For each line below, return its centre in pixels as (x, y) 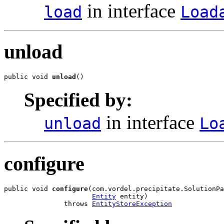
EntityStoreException (132, 203)
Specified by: (78, 100)
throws (48, 203)
